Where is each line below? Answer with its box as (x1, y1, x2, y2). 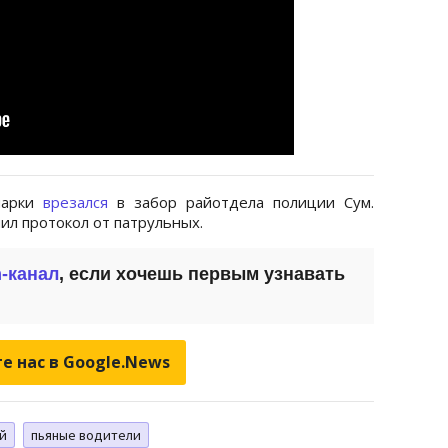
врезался (43, 191, 108, 212)
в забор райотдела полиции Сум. (108, 191, 374, 212)
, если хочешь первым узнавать (59, 263, 345, 284)
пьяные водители (31, 425, 141, 444)
